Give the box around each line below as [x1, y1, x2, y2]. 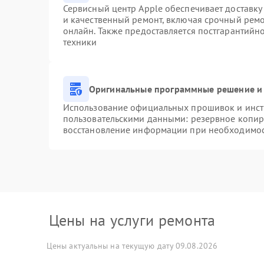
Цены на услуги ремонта [48, 210, 216, 230]
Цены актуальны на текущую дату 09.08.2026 [46, 240, 218, 251]
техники [62, 36, 97, 48]
